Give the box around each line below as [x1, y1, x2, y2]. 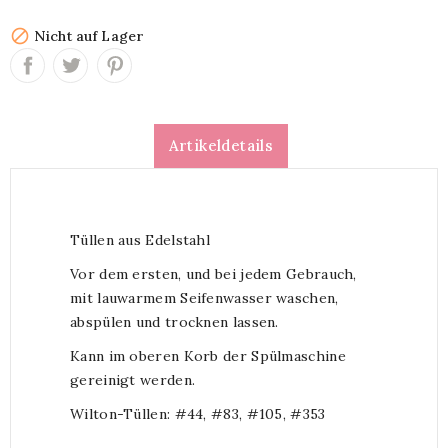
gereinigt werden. [70, 371, 196, 390]
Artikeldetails [168, 136, 274, 156]
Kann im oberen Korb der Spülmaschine [70, 347, 346, 366]
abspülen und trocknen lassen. [70, 313, 279, 332]
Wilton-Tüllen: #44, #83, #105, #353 [70, 405, 326, 424]
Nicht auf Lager [30, 27, 144, 46]
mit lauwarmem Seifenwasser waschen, [70, 289, 339, 308]
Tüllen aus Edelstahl [70, 231, 210, 250]
